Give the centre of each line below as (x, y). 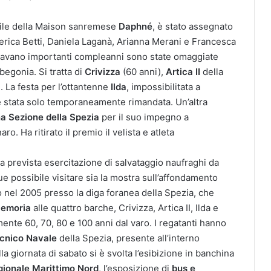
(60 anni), (143, 71)
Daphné (135, 26)
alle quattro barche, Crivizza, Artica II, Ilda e (125, 207)
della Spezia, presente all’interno (128, 238)
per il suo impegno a (145, 117)
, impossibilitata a (163, 87)
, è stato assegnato (193, 26)
